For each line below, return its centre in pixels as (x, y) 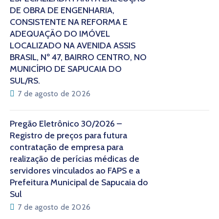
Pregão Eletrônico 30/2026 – (66, 124)
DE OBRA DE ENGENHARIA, (62, 11)
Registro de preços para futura (68, 136)
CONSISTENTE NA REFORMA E (69, 22)
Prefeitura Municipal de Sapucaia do (79, 183)
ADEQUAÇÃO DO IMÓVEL (60, 34)
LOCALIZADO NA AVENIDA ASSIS (73, 46)
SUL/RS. (25, 81)
